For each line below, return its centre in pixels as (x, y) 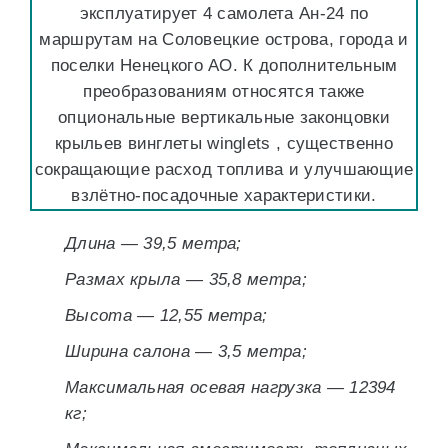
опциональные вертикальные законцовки (224, 117)
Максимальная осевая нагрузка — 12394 (230, 387)
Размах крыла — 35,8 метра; (186, 279)
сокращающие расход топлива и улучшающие (224, 169)
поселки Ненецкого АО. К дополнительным (224, 65)
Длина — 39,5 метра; (153, 243)
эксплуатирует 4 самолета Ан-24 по (224, 13)
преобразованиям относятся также (224, 91)
